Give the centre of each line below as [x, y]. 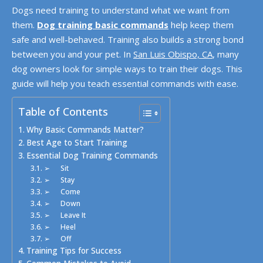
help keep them [201, 25]
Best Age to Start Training [77, 143]
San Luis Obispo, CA [173, 54]
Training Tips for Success [74, 251]
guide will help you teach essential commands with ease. [125, 83]
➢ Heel [60, 227]
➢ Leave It [65, 215]
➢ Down [62, 203]
